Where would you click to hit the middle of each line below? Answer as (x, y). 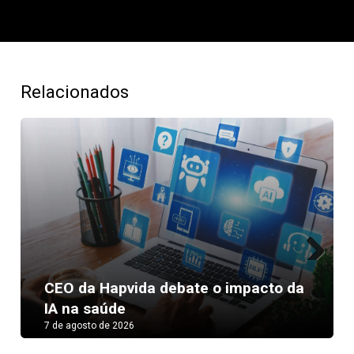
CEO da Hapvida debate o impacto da (175, 288)
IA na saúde (85, 309)
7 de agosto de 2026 (90, 326)
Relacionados (75, 92)
